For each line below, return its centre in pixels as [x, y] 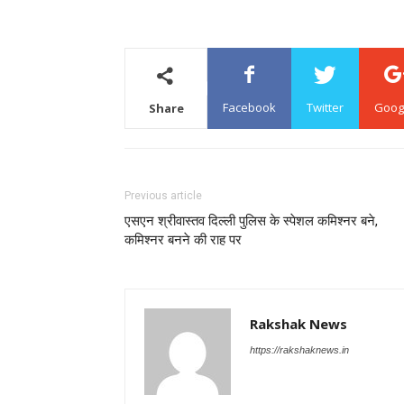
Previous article [163, 196]
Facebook [249, 108]
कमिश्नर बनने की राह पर [183, 240]
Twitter [325, 108]
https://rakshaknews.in [299, 350]
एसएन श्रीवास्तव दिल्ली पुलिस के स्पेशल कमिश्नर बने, [251, 221]
